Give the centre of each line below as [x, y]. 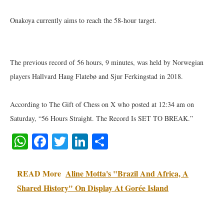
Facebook [79, 141]
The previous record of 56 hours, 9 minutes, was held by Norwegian [107, 62]
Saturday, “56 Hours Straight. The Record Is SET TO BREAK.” [101, 118]
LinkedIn [117, 141]
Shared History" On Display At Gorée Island [93, 188]
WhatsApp [62, 141]
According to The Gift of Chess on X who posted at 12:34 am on [102, 104]
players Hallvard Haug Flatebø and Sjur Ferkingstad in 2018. [96, 76]
